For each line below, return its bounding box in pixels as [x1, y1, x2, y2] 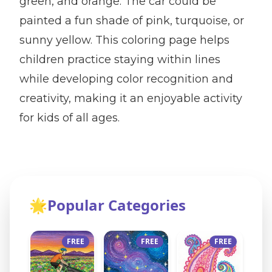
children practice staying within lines [19, 53, 220, 66]
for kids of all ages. [19, 111, 120, 124]
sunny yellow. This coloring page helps [19, 33, 229, 47]
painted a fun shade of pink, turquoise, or [19, 14, 244, 27]
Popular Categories [47, 195, 186, 215]
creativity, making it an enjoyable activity [19, 92, 242, 105]
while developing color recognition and [19, 72, 233, 86]
